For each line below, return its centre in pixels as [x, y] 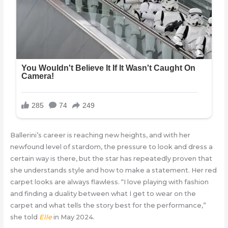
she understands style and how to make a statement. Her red [113, 170]
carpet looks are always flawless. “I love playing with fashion [109, 182]
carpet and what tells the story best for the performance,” [108, 206]
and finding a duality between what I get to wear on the [103, 194]
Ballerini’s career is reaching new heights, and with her [100, 135]
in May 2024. [73, 217]
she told [24, 217]
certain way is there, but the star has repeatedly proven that [111, 159]
